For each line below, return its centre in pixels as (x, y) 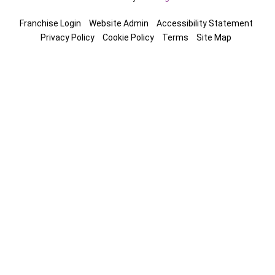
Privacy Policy (68, 38)
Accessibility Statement (204, 24)
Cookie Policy (128, 38)
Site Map (214, 38)
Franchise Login (50, 24)
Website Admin (118, 24)
